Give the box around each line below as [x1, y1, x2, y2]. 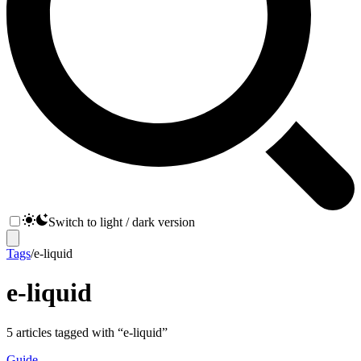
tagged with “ [52, 325, 123, 339]
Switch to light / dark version [48, 215, 195, 229]
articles [16, 325, 52, 339]
